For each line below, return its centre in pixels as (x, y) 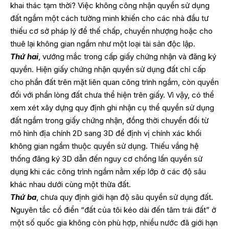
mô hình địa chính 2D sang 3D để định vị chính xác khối (106, 133)
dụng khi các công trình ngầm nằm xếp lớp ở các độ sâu (108, 172)
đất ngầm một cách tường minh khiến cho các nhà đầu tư (109, 18)
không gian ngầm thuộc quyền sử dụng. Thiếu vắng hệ (105, 146)
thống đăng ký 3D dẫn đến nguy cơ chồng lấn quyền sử (106, 159)
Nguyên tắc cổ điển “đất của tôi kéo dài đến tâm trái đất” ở (113, 210)
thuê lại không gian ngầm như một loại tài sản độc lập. (103, 44)
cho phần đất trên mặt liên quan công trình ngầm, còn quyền (114, 82)
